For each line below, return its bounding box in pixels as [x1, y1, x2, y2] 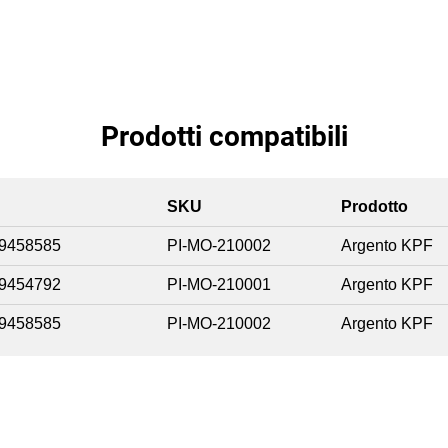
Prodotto [341, 198, 408, 216]
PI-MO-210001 [167, 276, 271, 294]
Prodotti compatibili [100, 120, 348, 154]
